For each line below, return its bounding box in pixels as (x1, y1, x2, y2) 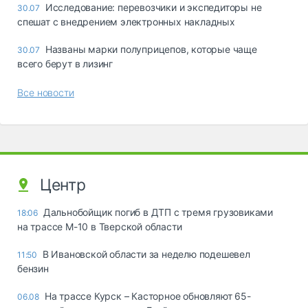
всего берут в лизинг (17, 57, 113, 69)
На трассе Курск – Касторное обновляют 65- (44, 289, 251, 302)
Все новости (17, 86, 74, 98)
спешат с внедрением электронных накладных (17, 15, 235, 27)
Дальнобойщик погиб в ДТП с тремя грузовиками (43, 206, 274, 218)
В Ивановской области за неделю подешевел (42, 247, 250, 260)
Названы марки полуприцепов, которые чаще (45, 43, 257, 55)
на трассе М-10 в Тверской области (17, 220, 182, 232)
